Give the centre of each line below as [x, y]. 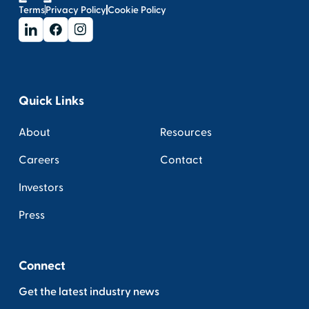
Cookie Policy [137, 10]
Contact [181, 160]
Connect [42, 266]
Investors [41, 187]
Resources [186, 132]
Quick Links [51, 101]
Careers [39, 160]
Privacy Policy [76, 10]
